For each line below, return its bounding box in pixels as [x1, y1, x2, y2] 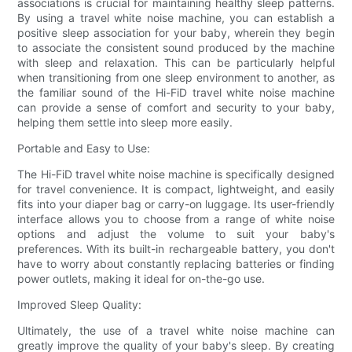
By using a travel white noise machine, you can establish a [17, 10, 335, 24]
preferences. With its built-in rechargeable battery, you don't [17, 241, 335, 255]
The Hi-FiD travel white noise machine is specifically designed [17, 167, 335, 181]
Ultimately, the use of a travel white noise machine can [17, 323, 335, 337]
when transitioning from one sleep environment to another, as [17, 70, 335, 84]
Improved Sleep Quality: [17, 297, 142, 311]
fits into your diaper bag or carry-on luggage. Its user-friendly [17, 196, 335, 211]
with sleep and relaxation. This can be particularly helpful [17, 55, 335, 69]
